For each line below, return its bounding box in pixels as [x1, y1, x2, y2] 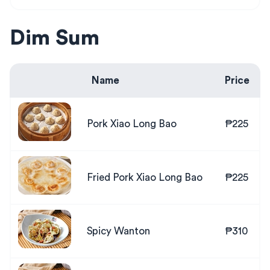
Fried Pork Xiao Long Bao [87, 172, 202, 183]
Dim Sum [10, 27, 99, 49]
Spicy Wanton [87, 225, 150, 236]
